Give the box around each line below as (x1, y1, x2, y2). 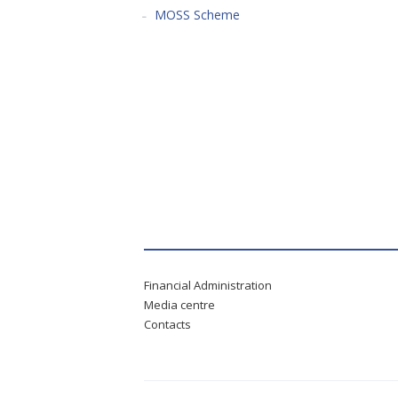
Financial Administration (144, 277, 272, 293)
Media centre (144, 297, 215, 313)
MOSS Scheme (155, 6, 241, 23)
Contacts (144, 316, 191, 332)
